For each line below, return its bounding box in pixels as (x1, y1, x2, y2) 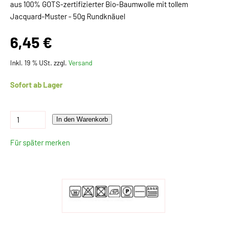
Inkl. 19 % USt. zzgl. (10, 58, 68, 67)
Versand (68, 58, 92, 67)
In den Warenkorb (56, 115, 108, 123)
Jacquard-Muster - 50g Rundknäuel (10, 12, 125, 21)
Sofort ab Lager (10, 80, 63, 89)
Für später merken (10, 137, 70, 147)
